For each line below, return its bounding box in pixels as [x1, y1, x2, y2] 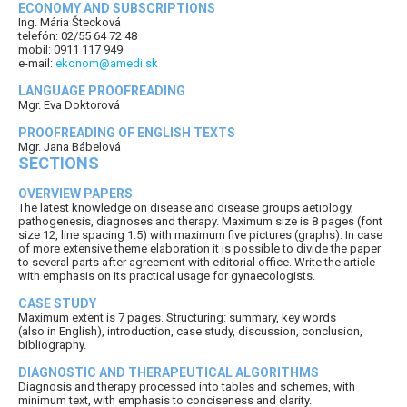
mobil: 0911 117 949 [18, 42, 123, 56]
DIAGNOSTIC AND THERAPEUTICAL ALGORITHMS [18, 364, 319, 380]
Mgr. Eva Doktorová [18, 97, 120, 112]
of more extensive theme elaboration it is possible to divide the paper [18, 241, 381, 255]
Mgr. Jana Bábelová [18, 139, 121, 154]
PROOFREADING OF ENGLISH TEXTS [18, 124, 235, 140]
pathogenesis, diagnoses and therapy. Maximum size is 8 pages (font [18, 213, 382, 228]
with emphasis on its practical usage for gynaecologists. [18, 268, 315, 283]
